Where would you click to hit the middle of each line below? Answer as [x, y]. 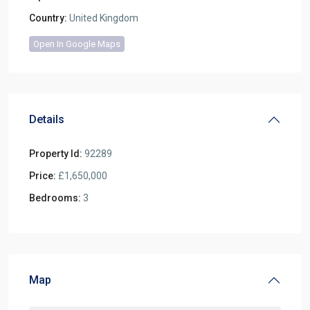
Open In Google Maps [77, 44]
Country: [48, 18]
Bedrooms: [55, 198]
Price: [43, 176]
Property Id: [56, 154]
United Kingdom [103, 18]
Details [47, 119]
